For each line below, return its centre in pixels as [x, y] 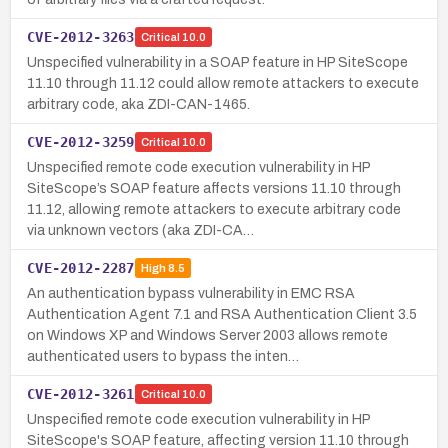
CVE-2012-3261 [81, 393]
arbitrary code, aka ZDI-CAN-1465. [138, 104]
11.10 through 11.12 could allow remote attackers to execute [223, 83]
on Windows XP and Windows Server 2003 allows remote [207, 335]
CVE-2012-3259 [81, 141]
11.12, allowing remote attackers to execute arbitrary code [214, 209]
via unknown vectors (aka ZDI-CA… [140, 230]
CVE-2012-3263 [81, 36]
